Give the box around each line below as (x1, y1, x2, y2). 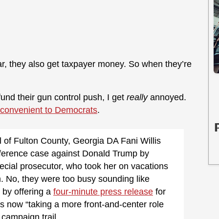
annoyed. (148, 92, 186, 103)
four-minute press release (53, 186, 153, 197)
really (127, 92, 148, 103)
